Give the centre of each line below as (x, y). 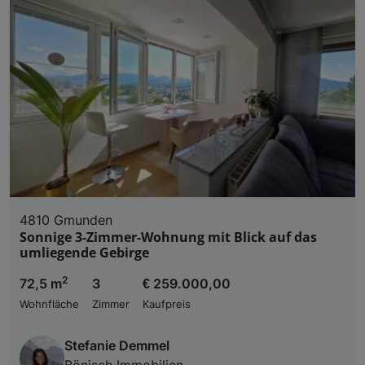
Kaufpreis (167, 304)
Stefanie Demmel (117, 345)
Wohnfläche (49, 304)
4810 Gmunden (66, 220)
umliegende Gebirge (84, 252)
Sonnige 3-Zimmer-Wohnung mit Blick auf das (168, 237)
